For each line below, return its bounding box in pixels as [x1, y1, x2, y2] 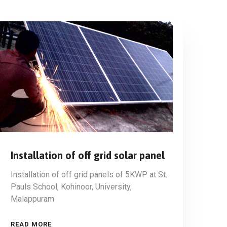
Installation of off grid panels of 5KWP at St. [11, 170, 167, 179]
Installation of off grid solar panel [11, 149, 165, 161]
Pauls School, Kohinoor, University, [11, 182, 132, 192]
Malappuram [11, 194, 54, 204]
